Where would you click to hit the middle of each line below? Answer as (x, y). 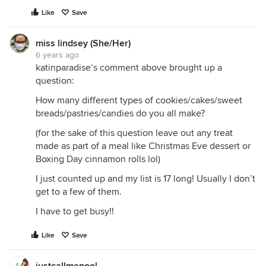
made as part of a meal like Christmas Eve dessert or (143, 146)
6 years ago (57, 55)
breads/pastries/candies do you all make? (120, 114)
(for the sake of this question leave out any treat (134, 133)
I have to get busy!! (75, 212)
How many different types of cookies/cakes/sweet (139, 101)
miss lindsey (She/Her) (83, 44)
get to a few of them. (79, 192)
